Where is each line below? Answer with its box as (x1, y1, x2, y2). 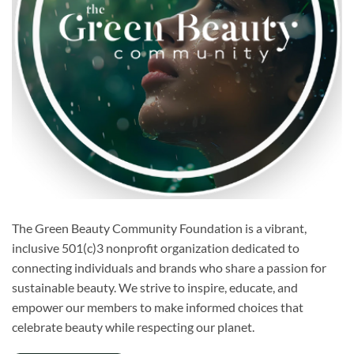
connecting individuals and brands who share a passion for (12, 260, 326, 275)
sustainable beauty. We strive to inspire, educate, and (12, 280, 298, 295)
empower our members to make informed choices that (12, 299, 303, 314)
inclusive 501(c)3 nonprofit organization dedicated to (12, 240, 299, 255)
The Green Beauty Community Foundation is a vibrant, (12, 220, 307, 235)
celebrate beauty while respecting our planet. (12, 319, 254, 334)
